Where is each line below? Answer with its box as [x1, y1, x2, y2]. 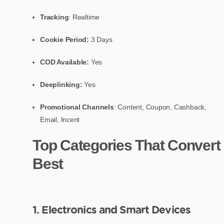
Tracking [40, 12, 69, 21]
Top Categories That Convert [32, 136, 220, 153]
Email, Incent [40, 115, 80, 123]
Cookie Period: [40, 35, 89, 43]
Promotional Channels [40, 102, 114, 111]
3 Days [89, 35, 112, 43]
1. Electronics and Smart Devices [32, 203, 191, 215]
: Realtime [68, 12, 100, 21]
